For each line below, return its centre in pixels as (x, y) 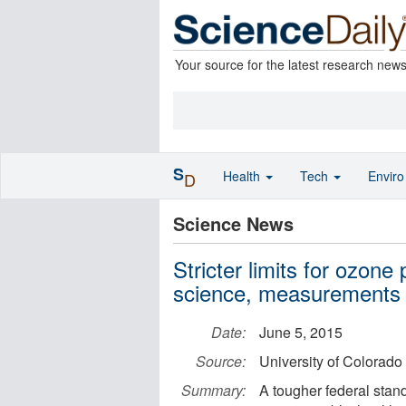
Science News (233, 223)
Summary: (213, 390)
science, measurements (287, 292)
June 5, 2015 (301, 332)
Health (243, 176)
